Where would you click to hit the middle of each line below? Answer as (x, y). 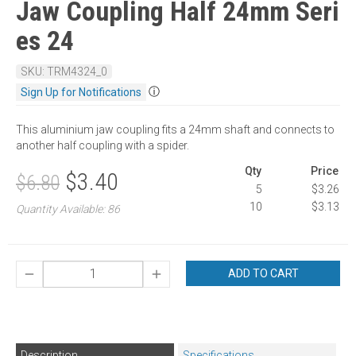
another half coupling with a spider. (103, 145)
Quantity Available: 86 (68, 209)
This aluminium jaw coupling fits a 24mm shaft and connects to (175, 129)
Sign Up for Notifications (81, 92)
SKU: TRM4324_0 (64, 71)
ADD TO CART (284, 273)
